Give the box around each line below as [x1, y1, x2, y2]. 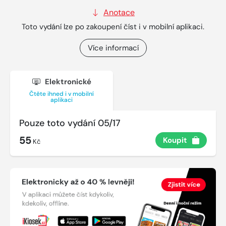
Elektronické [42, 77, 91, 87]
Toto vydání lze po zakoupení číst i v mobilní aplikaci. [22, 22, 204, 32]
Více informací [87, 43, 139, 53]
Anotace [103, 7, 135, 18]
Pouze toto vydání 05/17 [19, 117, 121, 129]
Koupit [163, 135, 187, 145]
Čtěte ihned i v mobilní [29, 90, 94, 98]
